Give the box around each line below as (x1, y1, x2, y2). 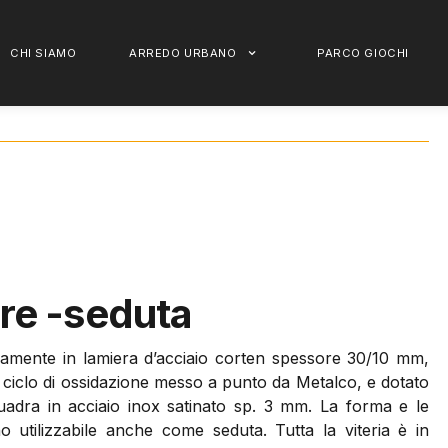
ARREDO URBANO (129, 46, 237, 60)
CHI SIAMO (10, 46, 77, 60)
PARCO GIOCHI (317, 46, 409, 60)
